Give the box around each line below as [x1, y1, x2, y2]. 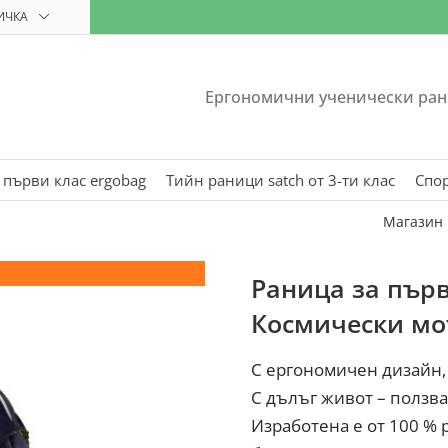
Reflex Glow [101, 263, 181, 283]
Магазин [383, 211, 443, 231]
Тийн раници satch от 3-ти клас [166, 169, 395, 190]
